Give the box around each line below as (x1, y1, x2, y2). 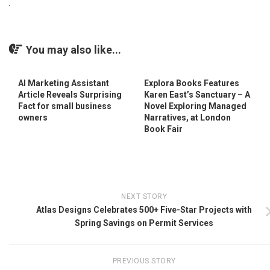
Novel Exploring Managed (144, 101, 246, 111)
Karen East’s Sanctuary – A (144, 89, 250, 99)
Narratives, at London (144, 112, 231, 122)
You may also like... (26, 43, 121, 56)
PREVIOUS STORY (112, 256, 176, 265)
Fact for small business (18, 101, 111, 111)
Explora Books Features (144, 78, 239, 88)
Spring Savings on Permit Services (75, 218, 213, 228)
